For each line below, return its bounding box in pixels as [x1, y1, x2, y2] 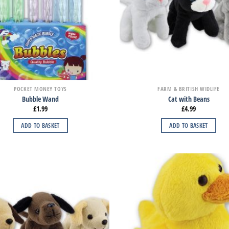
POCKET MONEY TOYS [14, 85, 67, 93]
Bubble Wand [22, 94, 59, 104]
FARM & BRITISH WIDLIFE [157, 85, 220, 93]
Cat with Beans [168, 94, 210, 104]
